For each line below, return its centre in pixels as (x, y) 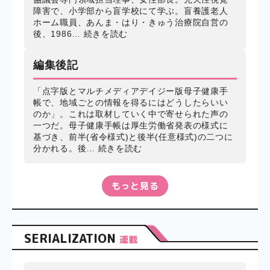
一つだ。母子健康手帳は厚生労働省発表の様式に (131, 125)
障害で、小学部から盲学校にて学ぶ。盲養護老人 (131, 11)
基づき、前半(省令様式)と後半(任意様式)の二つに (133, 137)
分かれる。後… (66, 148)
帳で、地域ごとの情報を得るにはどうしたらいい (131, 102)
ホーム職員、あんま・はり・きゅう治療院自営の (131, 23)
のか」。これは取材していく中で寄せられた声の (131, 114)
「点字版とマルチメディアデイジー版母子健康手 (131, 91)
